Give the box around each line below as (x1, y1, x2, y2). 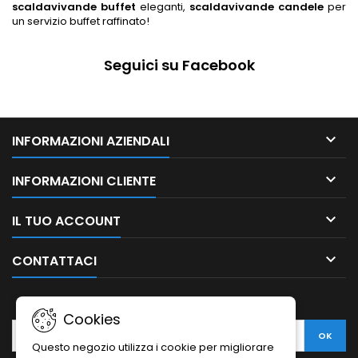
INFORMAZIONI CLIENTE (12, 172, 156, 190)
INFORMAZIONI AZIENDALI (12, 132, 169, 150)
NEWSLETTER (139, 293, 219, 312)
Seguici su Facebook (103, 55, 255, 75)
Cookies (59, 309, 121, 329)
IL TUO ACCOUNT (12, 212, 121, 230)
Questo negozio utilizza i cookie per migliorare (32, 340, 274, 355)
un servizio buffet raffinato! (12, 14, 149, 29)
